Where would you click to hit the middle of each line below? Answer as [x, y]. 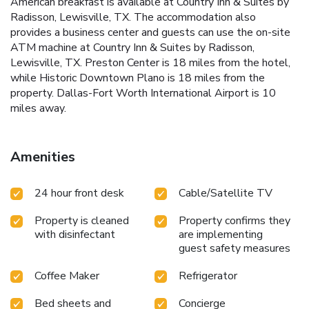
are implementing [221, 234]
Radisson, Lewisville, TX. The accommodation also [133, 17]
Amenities [43, 157]
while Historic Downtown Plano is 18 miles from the [138, 78]
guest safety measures [235, 248]
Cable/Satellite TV [226, 193]
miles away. [38, 108]
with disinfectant [75, 234]
